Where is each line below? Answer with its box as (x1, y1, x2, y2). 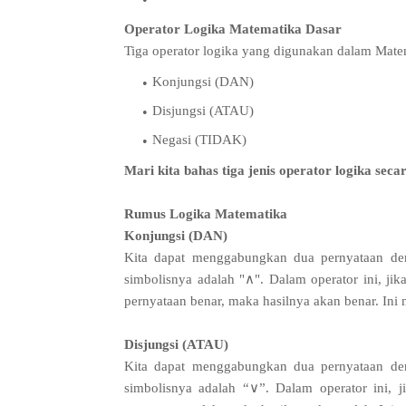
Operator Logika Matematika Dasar (124, 22, 342, 37)
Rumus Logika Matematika (124, 207, 287, 222)
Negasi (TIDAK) (152, 132, 246, 148)
